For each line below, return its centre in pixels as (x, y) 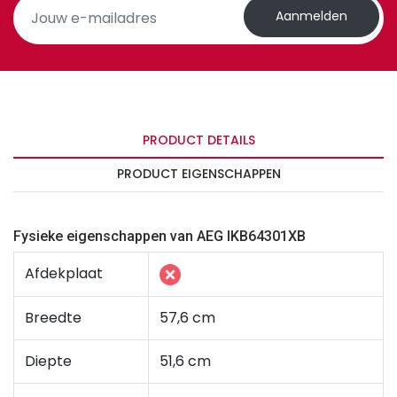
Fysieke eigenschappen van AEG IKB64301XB (160, 237)
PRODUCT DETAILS (198, 140)
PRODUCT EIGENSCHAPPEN (198, 174)
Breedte (53, 318)
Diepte (48, 362)
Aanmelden (311, 16)
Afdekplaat (64, 274)
